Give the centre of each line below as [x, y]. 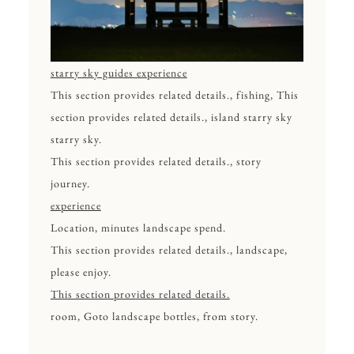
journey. [70, 183]
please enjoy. [81, 271]
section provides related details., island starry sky [171, 117]
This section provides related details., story [156, 161]
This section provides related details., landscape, [169, 249]
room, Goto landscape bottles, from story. [154, 316]
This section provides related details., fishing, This [174, 94]
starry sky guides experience [119, 72]
